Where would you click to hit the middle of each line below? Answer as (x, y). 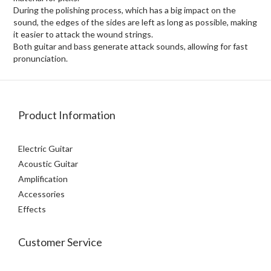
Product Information (67, 115)
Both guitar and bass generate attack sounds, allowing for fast (131, 46)
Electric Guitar (46, 149)
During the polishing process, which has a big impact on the (125, 10)
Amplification (43, 179)
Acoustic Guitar (48, 164)
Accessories (42, 194)
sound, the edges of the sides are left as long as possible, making (135, 22)
